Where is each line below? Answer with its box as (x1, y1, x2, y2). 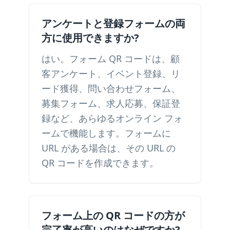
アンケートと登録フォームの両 (42, 16, 185, 30)
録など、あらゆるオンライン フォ (42, 112, 183, 124)
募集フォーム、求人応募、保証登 (42, 97, 180, 109)
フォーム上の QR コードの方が (42, 208, 185, 222)
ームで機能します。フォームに (42, 127, 171, 139)
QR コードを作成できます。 (42, 157, 159, 169)
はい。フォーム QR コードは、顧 (42, 52, 180, 65)
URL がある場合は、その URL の (42, 142, 176, 154)
